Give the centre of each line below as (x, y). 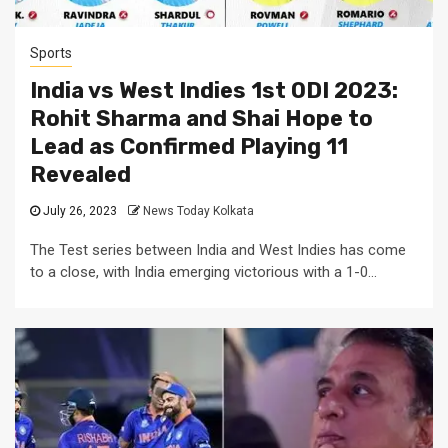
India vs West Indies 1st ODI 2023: (214, 91)
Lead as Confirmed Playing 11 (189, 147)
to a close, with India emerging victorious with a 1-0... (203, 272)
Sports (51, 53)
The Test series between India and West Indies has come (218, 250)
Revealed (80, 175)
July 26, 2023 (80, 211)
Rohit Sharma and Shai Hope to (201, 119)
